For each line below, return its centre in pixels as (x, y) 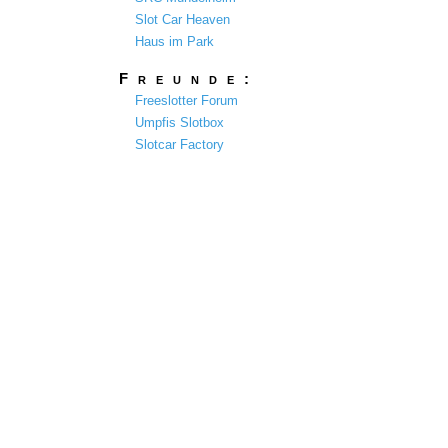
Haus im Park (174, 41)
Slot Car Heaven (182, 19)
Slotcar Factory (179, 144)
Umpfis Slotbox (179, 122)
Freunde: (189, 78)
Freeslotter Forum (186, 100)
